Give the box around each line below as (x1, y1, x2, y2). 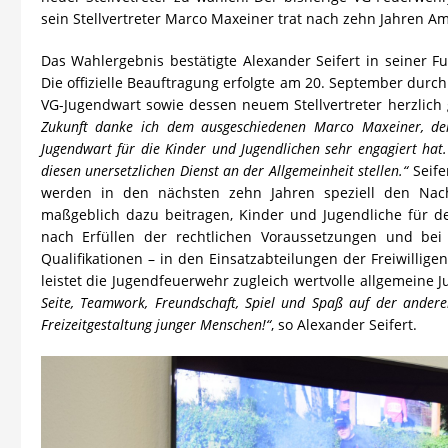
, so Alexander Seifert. (270, 314, 417, 334)
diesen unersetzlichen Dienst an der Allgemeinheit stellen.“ (40, 160, 409, 180)
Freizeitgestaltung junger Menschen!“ (40, 314, 271, 334)
